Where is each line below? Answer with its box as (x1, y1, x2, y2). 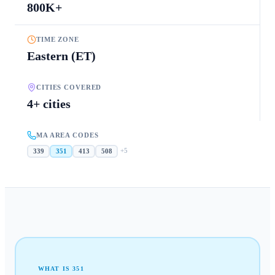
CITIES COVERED (36, 83, 102, 91)
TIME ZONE (36, 36, 79, 44)
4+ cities (27, 96, 71, 110)
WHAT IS (37, 265, 73, 273)
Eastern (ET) (27, 48, 96, 63)
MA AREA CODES (36, 131, 99, 139)
